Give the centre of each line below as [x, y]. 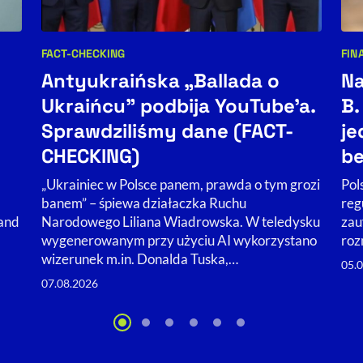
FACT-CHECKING [83, 53]
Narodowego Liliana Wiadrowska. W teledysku [180, 221]
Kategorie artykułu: [102, 64]
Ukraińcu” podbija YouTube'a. [178, 105]
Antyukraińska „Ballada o [160, 80]
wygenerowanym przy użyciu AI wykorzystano [179, 240]
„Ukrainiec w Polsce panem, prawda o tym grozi [180, 184]
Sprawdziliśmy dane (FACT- [167, 130]
